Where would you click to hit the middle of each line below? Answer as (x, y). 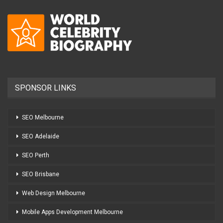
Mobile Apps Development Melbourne (72, 212)
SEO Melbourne (43, 117)
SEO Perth (36, 155)
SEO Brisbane (41, 174)
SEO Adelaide (41, 136)
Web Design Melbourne (54, 193)
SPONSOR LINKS (46, 88)
